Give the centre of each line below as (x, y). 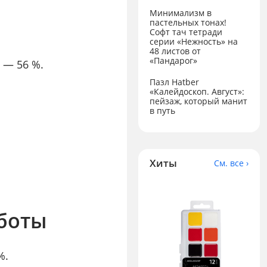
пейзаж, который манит (199, 101)
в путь (163, 110)
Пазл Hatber (175, 82)
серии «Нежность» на (194, 42)
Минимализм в (181, 13)
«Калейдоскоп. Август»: (197, 91)
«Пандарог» (174, 61)
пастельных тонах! (188, 23)
